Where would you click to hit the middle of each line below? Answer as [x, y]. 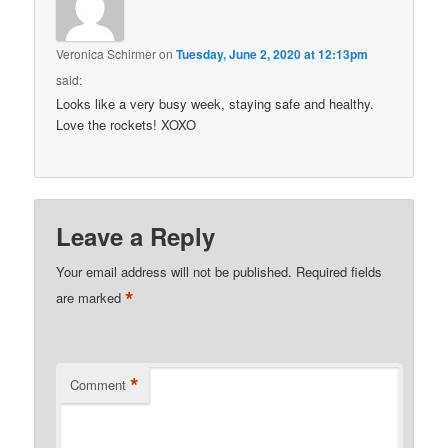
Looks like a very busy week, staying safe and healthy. [215, 103]
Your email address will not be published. [174, 272]
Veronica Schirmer [106, 53]
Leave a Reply [136, 236]
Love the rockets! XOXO [126, 124]
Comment [98, 385]
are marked [91, 298]
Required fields [339, 272]
